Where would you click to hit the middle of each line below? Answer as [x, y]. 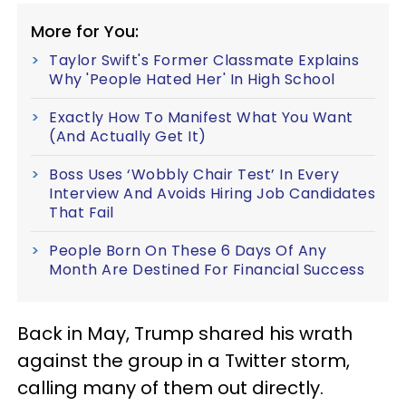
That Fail [82, 212]
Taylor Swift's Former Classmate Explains [204, 60]
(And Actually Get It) [128, 136]
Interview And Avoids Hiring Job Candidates [212, 193]
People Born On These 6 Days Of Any [188, 250]
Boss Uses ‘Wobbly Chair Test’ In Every [194, 174]
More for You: [85, 31]
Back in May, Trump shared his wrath [185, 333]
